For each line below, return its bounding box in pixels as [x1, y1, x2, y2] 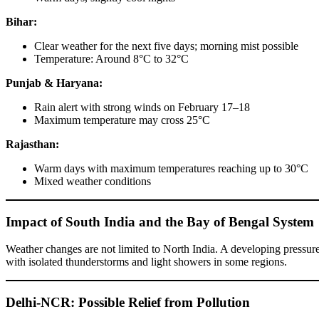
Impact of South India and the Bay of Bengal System [6, 214, 314, 229]
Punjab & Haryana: [6, 77, 103, 90]
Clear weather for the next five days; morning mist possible [34, 40, 298, 53]
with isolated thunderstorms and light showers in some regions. [6, 256, 287, 268]
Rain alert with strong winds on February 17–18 [34, 101, 250, 114]
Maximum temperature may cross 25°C [34, 114, 210, 127]
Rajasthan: [6, 138, 59, 151]
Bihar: [6, 16, 37, 28]
